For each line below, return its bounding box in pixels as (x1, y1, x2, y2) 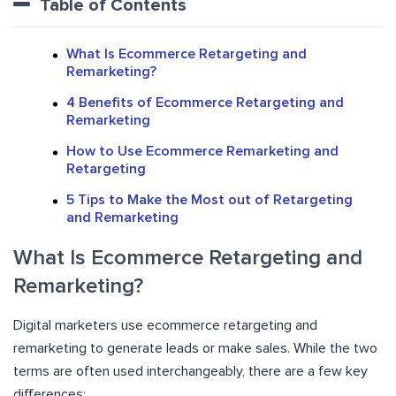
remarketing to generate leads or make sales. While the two (13, 341, 377, 356)
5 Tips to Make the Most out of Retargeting (66, 193, 353, 208)
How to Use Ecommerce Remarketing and (66, 144, 339, 159)
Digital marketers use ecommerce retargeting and (13, 318, 317, 333)
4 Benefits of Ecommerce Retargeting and (66, 95, 344, 110)
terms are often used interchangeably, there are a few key (13, 364, 368, 379)
